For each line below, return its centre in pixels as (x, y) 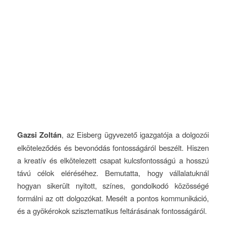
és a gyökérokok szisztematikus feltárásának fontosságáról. (112, 210)
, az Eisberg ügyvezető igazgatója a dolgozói (135, 134)
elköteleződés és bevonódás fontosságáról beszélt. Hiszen (113, 147)
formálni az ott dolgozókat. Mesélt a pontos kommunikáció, (113, 198)
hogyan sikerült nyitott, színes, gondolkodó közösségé (113, 185)
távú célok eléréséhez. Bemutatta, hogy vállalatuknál (113, 173)
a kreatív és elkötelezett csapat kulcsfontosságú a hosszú (113, 160)
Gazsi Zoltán (39, 134)
